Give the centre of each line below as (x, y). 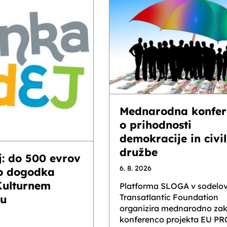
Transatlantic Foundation (169, 197)
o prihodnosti (156, 125)
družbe (139, 152)
